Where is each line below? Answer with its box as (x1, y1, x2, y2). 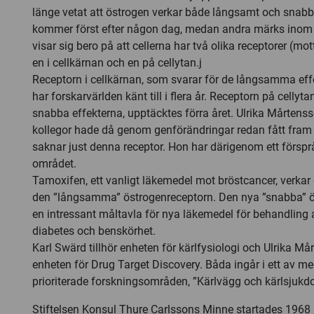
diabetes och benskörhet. (32, 224, 156, 238)
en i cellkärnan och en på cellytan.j (32, 56, 202, 69)
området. (32, 157, 76, 170)
